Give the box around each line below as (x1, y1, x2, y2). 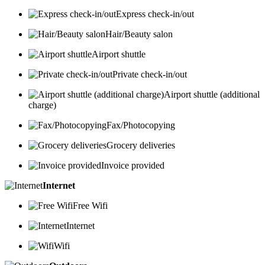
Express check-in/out (116, 9, 194, 20)
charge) (28, 100, 56, 111)
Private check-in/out (112, 69, 187, 80)
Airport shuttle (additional (164, 89, 260, 100)
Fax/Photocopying (106, 120, 175, 131)
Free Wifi (73, 201, 108, 211)
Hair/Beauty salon (105, 29, 173, 40)
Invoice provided (101, 160, 164, 171)
